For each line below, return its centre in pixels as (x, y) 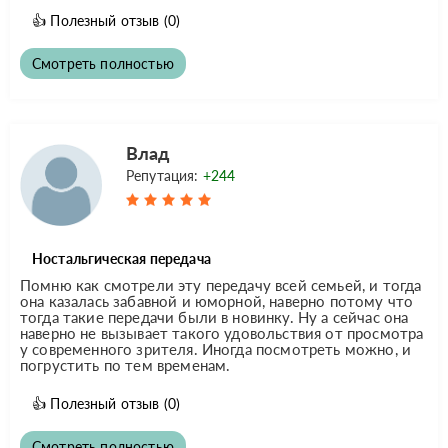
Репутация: (164, 175)
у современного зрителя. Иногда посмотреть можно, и (216, 348)
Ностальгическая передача (121, 258)
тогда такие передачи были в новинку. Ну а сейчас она (214, 316)
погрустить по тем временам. (125, 364)
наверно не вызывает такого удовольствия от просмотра (222, 332)
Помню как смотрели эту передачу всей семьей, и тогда (221, 284)
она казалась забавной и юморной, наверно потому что (217, 300)
